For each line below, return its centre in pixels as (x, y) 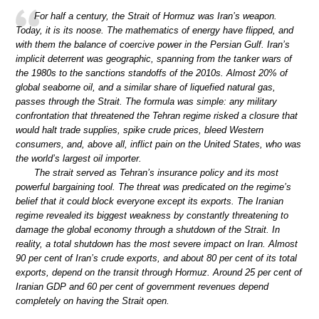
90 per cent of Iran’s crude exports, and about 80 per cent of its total (156, 258)
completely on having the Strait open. (93, 300)
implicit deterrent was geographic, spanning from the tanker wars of (154, 58)
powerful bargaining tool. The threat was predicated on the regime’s (153, 187)
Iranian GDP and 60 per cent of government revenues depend (142, 286)
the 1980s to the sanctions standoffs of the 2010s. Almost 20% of (152, 73)
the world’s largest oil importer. (79, 158)
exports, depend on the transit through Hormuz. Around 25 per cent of (159, 272)
